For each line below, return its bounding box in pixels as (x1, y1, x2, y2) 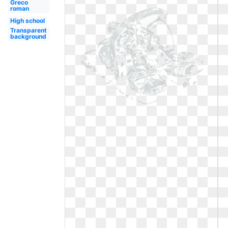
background (10, 33, 46, 40)
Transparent (10, 26, 47, 34)
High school (10, 17, 45, 24)
